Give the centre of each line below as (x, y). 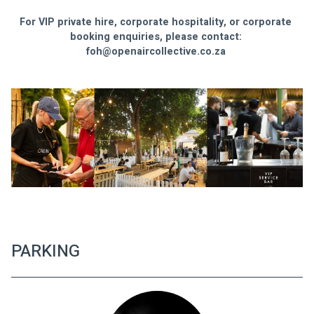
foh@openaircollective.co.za (156, 52)
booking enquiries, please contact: (157, 37)
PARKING (46, 251)
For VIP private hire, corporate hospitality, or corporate (157, 22)
